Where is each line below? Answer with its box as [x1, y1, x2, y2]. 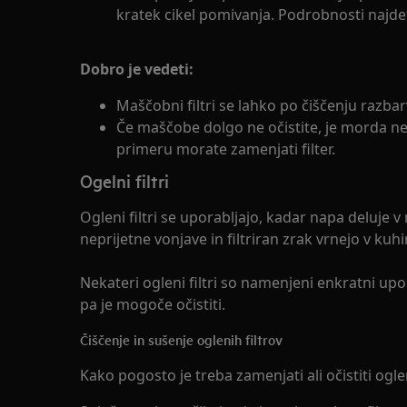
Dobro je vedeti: [80, 58, 194, 79]
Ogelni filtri [80, 168, 169, 193]
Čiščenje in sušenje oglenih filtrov [80, 329, 283, 349]
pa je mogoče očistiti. [80, 293, 225, 314]
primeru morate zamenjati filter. [116, 138, 335, 159]
